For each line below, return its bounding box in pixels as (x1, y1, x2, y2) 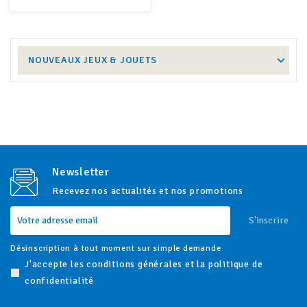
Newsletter (52, 164, 110, 179)
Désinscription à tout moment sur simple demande (10, 242, 221, 254)
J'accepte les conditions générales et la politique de (25, 258, 263, 270)
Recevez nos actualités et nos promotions (52, 184, 243, 197)
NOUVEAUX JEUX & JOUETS (28, 53, 157, 66)
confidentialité (25, 274, 95, 286)
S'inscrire (249, 214, 288, 226)
